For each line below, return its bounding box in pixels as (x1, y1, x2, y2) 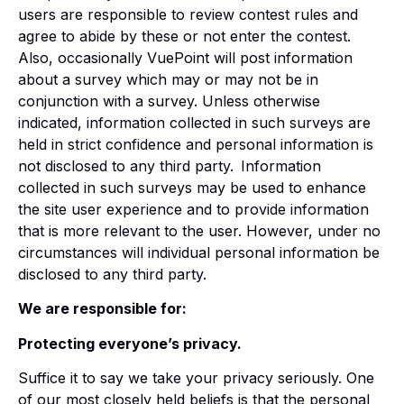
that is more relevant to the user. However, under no (18, 222, 381, 241)
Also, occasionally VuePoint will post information (18, 49, 353, 68)
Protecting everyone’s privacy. (18, 334, 242, 353)
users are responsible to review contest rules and (18, 5, 358, 24)
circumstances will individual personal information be (18, 243, 380, 262)
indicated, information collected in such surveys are (18, 114, 371, 133)
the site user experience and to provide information (18, 200, 369, 219)
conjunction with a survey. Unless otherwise (18, 92, 320, 111)
